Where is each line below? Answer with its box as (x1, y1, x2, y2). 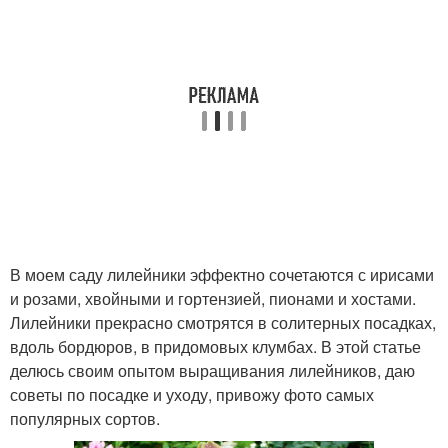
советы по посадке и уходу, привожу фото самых (10, 382, 374, 406)
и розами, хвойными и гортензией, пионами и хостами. (10, 286, 416, 310)
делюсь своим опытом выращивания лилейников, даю (10, 358, 415, 382)
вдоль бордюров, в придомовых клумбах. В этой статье (10, 334, 421, 358)
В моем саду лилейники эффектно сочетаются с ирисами (10, 262, 434, 286)
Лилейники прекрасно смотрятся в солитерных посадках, (10, 310, 436, 334)
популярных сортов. (10, 406, 160, 430)
